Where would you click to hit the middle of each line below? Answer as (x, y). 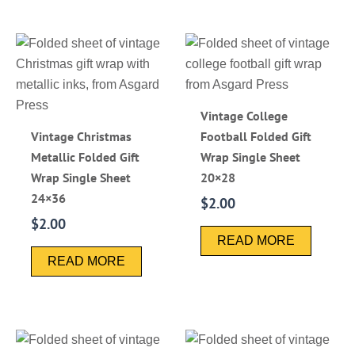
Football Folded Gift (256, 136)
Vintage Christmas (82, 136)
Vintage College (244, 115)
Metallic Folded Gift (86, 157)
